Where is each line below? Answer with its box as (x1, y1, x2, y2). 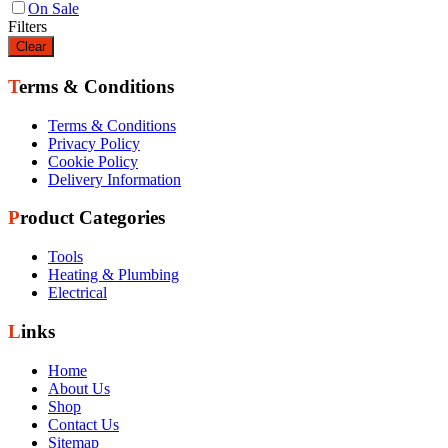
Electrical (48, 284, 107, 302)
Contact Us (48, 415, 119, 433)
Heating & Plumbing (48, 266, 179, 284)
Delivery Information (48, 170, 181, 188)
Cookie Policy (48, 152, 138, 170)
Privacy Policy (48, 134, 140, 152)
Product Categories (20, 207, 165, 229)
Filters (8, 18, 47, 36)
